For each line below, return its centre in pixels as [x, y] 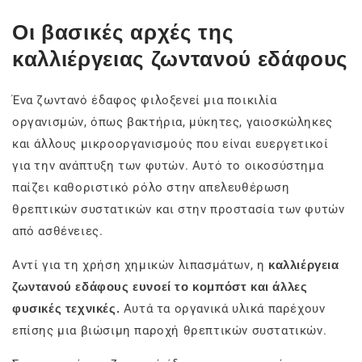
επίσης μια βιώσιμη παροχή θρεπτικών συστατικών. [170, 331]
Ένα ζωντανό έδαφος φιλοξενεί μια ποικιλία [145, 101]
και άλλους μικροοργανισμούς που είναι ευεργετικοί [170, 144]
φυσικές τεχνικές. [68, 309]
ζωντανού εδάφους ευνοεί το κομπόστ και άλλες [160, 287]
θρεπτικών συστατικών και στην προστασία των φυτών [179, 210]
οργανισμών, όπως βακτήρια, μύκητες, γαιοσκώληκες [173, 122]
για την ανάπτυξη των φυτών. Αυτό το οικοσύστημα [168, 166]
